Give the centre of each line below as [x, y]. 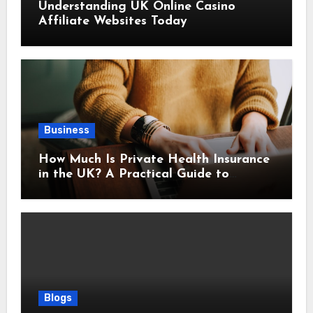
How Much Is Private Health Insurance [154, 159]
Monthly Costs [81, 189]
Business [66, 130]
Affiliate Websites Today [112, 21]
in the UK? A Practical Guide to [133, 174]
